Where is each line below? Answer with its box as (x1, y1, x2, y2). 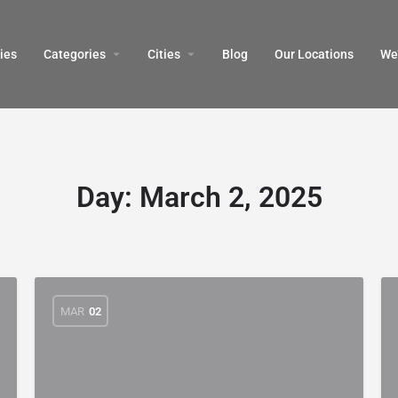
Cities (147, 47, 180, 61)
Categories (44, 47, 106, 61)
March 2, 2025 (139, 180, 322, 214)
